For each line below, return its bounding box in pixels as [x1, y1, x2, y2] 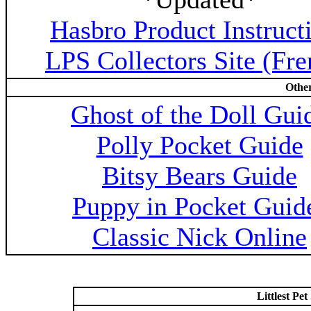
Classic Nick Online [92, 222, 307, 251]
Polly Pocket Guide [96, 131, 303, 160]
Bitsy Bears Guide [102, 161, 297, 190]
